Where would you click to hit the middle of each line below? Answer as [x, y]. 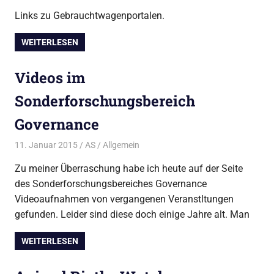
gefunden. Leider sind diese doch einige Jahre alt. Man [132, 214]
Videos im [50, 78]
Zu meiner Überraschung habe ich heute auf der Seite [129, 168]
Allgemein [121, 145]
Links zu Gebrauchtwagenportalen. [90, 15]
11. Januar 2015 [46, 145]
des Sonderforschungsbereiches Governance [111, 183]
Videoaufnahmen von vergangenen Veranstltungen [124, 199]
